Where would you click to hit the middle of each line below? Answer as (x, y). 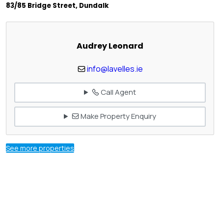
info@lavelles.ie (115, 69)
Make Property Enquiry (117, 116)
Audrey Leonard (110, 46)
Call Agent (117, 92)
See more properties (40, 148)
